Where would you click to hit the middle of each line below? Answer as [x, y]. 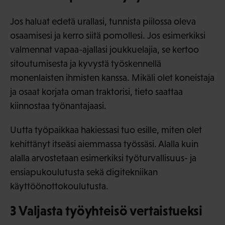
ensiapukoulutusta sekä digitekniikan [84, 172]
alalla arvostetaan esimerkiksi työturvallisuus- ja [103, 158]
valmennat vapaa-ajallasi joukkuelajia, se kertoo [104, 49]
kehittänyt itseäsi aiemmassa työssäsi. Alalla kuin [104, 144]
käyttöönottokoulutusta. [59, 186]
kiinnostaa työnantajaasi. [58, 105]
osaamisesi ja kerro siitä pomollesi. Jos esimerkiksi [108, 35]
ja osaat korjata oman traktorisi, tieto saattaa [96, 91]
